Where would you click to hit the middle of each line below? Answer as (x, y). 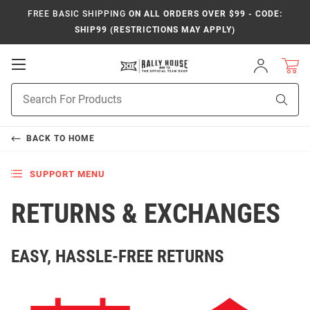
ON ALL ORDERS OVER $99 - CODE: (204, 14)
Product (28, 90)
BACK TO (47, 138)
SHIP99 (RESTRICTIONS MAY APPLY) (155, 30)
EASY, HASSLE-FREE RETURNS (118, 256)
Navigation (56, 91)
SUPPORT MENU (67, 174)
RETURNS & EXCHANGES (146, 214)
